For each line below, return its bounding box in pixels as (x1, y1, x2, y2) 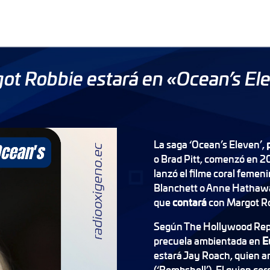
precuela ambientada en (153, 234, 262, 248)
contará (172, 195, 209, 209)
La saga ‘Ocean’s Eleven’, (153, 137, 266, 151)
